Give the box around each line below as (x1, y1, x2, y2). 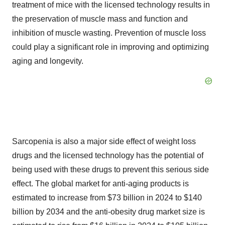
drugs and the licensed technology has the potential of (12, 151, 203, 160)
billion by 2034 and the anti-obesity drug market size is (12, 207, 205, 216)
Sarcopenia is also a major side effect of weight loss (12, 137, 196, 146)
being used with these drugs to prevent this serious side (12, 165, 209, 174)
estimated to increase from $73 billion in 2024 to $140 (12, 193, 202, 202)
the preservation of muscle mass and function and (12, 15, 188, 23)
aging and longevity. (12, 57, 83, 65)
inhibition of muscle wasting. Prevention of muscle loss (12, 29, 206, 37)
